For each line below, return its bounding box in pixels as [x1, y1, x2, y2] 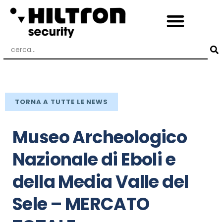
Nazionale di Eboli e [12, 147, 175, 171]
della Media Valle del [12, 169, 189, 194]
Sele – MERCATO [12, 191, 150, 216]
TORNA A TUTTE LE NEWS [15, 97, 108, 107]
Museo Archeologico [12, 124, 187, 149]
